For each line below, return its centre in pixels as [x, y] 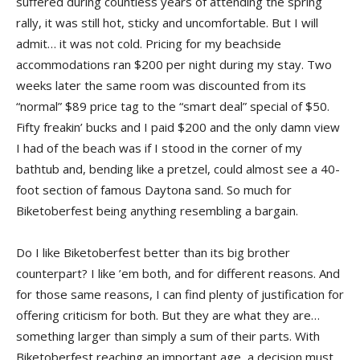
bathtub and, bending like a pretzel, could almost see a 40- [178, 168]
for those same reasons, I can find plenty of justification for [180, 294]
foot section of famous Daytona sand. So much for [154, 189]
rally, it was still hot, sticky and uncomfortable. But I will [167, 22]
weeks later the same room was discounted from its [161, 85]
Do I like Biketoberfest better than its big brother [153, 252]
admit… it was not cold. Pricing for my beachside [149, 43]
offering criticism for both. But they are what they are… [168, 315]
